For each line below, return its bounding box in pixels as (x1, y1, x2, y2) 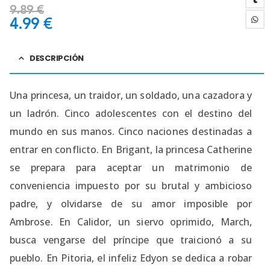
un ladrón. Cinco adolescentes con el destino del (10, 106, 252, 120)
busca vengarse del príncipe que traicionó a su (10, 233, 252, 246)
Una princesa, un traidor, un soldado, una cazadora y (10, 88, 252, 102)
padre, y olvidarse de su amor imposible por (10, 196, 252, 210)
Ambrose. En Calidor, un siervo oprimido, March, (10, 215, 252, 228)
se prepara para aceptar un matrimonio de (10, 160, 252, 174)
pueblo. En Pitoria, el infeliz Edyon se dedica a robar (10, 251, 252, 265)
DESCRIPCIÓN (29, 52, 84, 64)
